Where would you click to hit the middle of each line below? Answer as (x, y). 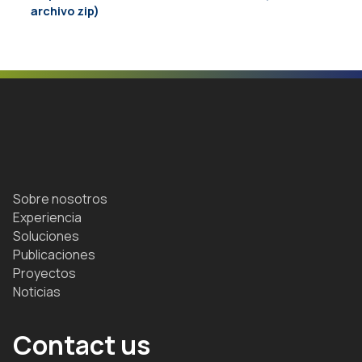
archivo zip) (65, 11)
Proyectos (44, 273)
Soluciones (46, 236)
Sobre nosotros (60, 198)
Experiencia (47, 217)
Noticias (37, 291)
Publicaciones (54, 254)
